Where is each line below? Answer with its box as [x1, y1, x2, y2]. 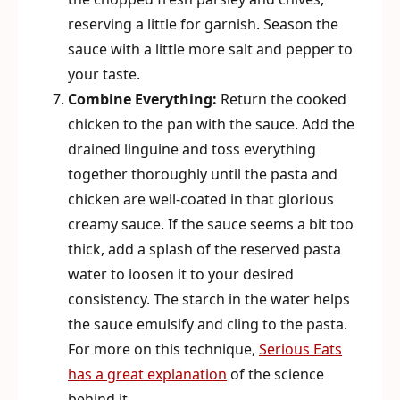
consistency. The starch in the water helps [68, 289, 350, 309]
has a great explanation [68, 364, 227, 384]
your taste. [68, 64, 140, 84]
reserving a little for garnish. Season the [68, 14, 338, 34]
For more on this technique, [68, 339, 259, 359]
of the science [227, 364, 324, 384]
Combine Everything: [68, 89, 217, 109]
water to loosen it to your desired [68, 264, 294, 284]
